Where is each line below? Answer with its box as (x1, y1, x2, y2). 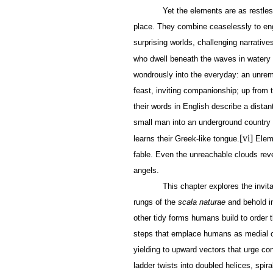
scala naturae (178, 197, 225, 207)
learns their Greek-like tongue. (133, 133, 239, 143)
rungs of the (133, 197, 178, 207)
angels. (133, 165, 159, 175)
